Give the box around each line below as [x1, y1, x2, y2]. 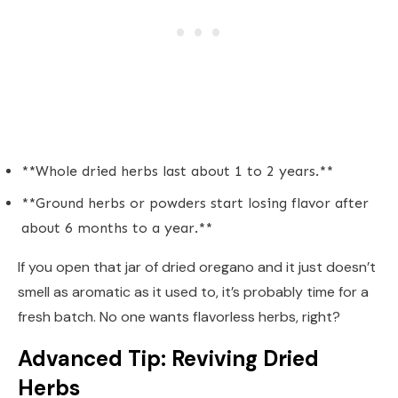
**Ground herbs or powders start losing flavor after [21, 194, 369, 211]
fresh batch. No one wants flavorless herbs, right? [18, 306, 340, 326]
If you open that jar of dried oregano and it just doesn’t [18, 257, 376, 276]
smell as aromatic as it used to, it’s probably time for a [18, 282, 369, 301]
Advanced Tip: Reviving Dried [18, 344, 319, 372]
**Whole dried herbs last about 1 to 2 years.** [21, 162, 333, 179]
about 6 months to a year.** [21, 219, 212, 236]
